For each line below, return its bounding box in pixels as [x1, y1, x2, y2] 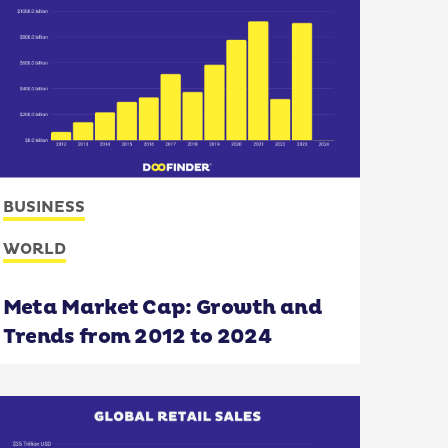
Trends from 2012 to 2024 [2, 324, 272, 349]
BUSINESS [2, 197, 85, 217]
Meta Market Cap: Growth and [2, 295, 322, 320]
